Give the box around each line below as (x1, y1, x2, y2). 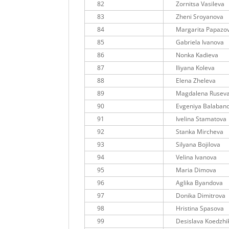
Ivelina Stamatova (176, 114, 227, 124)
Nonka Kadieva (176, 51, 219, 60)
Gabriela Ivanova (176, 38, 224, 47)
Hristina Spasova (176, 204, 224, 213)
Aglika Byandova (176, 178, 223, 188)
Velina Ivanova (176, 153, 217, 162)
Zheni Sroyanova (176, 12, 224, 21)
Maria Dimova (176, 166, 217, 175)
